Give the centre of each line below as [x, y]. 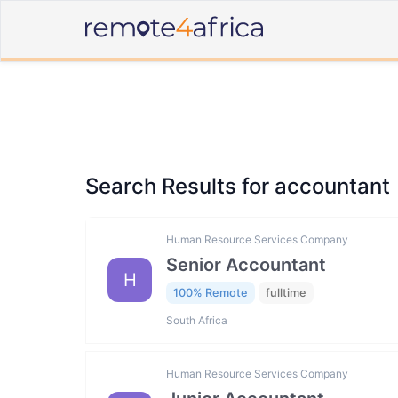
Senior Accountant [246, 265]
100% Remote [211, 293]
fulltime [286, 293]
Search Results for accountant [238, 186]
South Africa [197, 320]
